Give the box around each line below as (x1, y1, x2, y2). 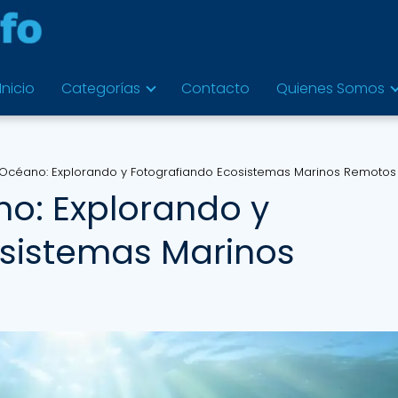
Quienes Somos (276, 78, 385, 99)
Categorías (61, 78, 140, 99)
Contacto (181, 78, 250, 99)
